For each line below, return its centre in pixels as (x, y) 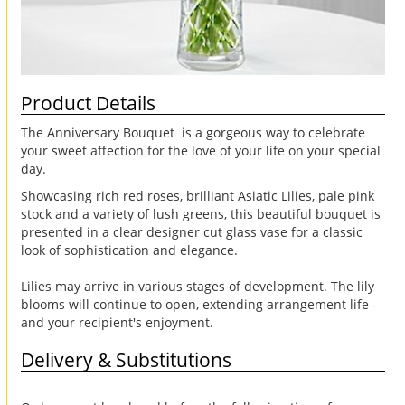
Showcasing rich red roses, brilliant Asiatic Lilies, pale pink (198, 195)
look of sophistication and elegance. (129, 250)
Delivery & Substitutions (126, 359)
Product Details (88, 103)
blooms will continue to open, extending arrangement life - (199, 304)
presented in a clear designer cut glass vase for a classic (192, 231)
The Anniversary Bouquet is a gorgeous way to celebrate (193, 132)
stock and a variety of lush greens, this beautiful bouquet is (201, 213)
